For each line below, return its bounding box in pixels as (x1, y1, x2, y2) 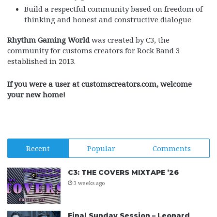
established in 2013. (7, 56, 76, 66)
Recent (26, 143, 50, 153)
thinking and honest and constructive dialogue (24, 15, 191, 24)
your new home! (7, 90, 65, 99)
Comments (152, 143, 191, 153)
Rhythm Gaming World (7, 35, 90, 45)
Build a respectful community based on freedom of (24, 4, 202, 14)
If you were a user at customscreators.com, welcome (7, 79, 192, 89)
